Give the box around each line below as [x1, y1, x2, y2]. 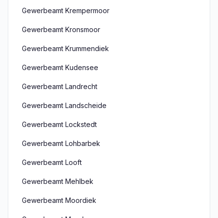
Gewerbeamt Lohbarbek [22, 139, 100, 147]
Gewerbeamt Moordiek [22, 196, 96, 204]
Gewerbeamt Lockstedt [22, 120, 97, 128]
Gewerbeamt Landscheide [22, 101, 107, 109]
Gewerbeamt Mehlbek [22, 177, 93, 185]
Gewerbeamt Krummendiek [22, 44, 109, 53]
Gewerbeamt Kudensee [22, 63, 98, 72]
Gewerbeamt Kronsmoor [22, 25, 100, 34]
